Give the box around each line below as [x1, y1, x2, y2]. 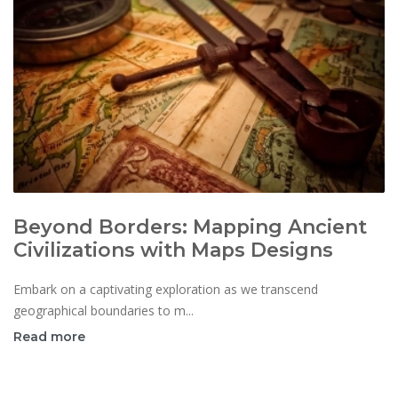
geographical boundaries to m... [13, 302, 194, 320]
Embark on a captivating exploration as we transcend [13, 281, 318, 298]
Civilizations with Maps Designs [13, 238, 333, 262]
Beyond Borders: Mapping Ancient [13, 215, 367, 239]
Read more [13, 329, 85, 346]
